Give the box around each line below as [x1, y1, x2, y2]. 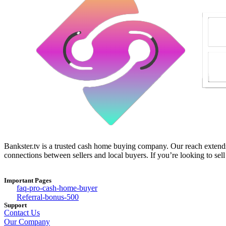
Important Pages [4, 176, 51, 184]
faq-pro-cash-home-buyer [17, 183, 97, 192]
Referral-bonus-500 [17, 192, 79, 201]
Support [4, 201, 27, 209]
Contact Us [4, 208, 40, 217]
